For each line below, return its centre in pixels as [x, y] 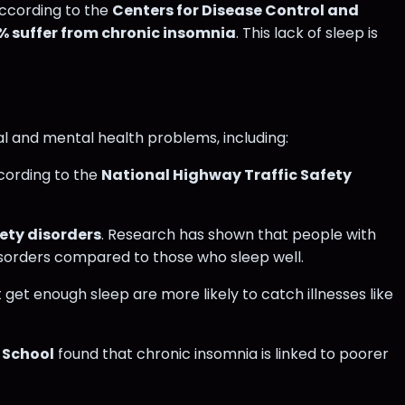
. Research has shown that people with [239, 235]
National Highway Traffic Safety [226, 175]
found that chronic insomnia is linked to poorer [221, 354]
